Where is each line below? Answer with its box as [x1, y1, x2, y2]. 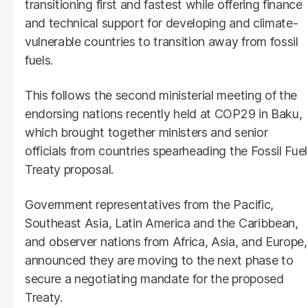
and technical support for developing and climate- [25, 15, 298, 30]
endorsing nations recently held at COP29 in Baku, [25, 106, 302, 121]
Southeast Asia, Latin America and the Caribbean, [25, 215, 298, 230]
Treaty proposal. [25, 162, 113, 177]
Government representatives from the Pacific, [25, 197, 274, 212]
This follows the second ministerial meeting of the [25, 87, 297, 102]
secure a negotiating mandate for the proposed [25, 271, 284, 286]
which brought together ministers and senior [25, 124, 268, 140]
